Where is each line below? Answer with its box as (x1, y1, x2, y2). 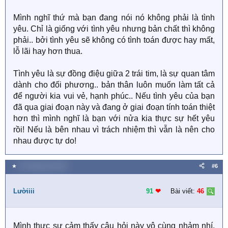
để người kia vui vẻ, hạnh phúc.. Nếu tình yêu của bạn (13, 92, 215, 100)
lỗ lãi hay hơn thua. (13, 47, 82, 55)
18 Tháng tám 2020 (18, 163, 66, 169)
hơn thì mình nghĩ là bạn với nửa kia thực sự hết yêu (13, 114, 215, 123)
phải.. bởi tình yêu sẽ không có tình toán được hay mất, (13, 36, 215, 44)
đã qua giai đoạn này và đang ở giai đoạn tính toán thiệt (13, 103, 215, 111)
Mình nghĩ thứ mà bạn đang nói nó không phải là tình (13, 13, 215, 22)
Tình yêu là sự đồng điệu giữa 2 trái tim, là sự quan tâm (13, 69, 215, 78)
